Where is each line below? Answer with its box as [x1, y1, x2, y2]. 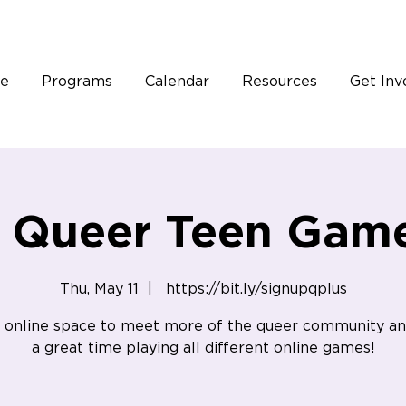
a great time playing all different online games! [31, 341, 375, 355]
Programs [41, 74, 112, 89]
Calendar [144, 74, 209, 89]
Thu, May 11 [59, 282, 139, 296]
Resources [241, 74, 317, 89]
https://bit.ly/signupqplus [160, 282, 347, 296]
